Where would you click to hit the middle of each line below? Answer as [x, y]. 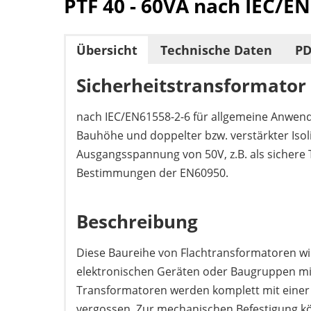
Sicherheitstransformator [191, 85]
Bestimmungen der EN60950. [152, 173]
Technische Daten [216, 50]
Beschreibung [137, 221]
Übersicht [107, 50]
